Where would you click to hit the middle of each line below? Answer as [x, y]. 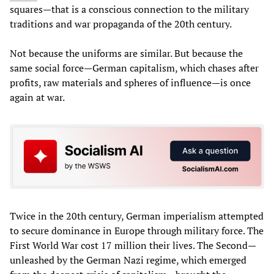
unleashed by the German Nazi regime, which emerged [128, 260]
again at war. [37, 97]
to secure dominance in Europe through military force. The [137, 230]
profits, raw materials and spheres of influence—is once [130, 83]
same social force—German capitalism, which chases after [134, 68]
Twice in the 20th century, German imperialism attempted [137, 216]
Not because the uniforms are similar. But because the [126, 53]
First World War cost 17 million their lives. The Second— [133, 245]
